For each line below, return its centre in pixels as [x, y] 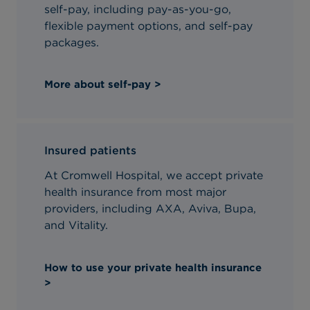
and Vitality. [76, 226]
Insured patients [90, 151]
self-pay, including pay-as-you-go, [137, 9]
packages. [71, 42]
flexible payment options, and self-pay [148, 26]
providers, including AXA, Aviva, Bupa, [150, 209]
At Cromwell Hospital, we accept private [153, 176]
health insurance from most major [135, 192]
